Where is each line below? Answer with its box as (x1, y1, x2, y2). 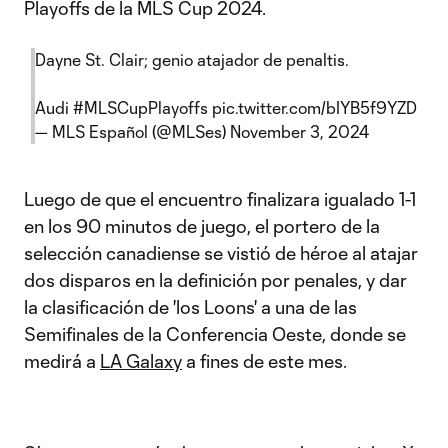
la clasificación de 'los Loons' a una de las (24, 296, 357, 318)
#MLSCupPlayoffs (73, 98, 208, 117)
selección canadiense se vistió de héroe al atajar (24, 242, 418, 264)
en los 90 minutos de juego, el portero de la (24, 215, 380, 237)
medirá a (24, 350, 100, 372)
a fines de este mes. (182, 350, 347, 372)
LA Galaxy (100, 350, 182, 372)
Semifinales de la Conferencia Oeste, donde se (24, 323, 406, 345)
